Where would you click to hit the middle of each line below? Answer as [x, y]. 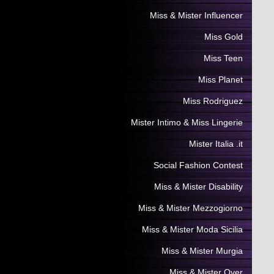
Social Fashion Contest [198, 165]
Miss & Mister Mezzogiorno [191, 208]
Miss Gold [224, 37]
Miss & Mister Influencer [196, 15]
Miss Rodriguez [213, 101]
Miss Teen [223, 58]
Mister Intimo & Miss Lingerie [187, 122]
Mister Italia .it [216, 144]
